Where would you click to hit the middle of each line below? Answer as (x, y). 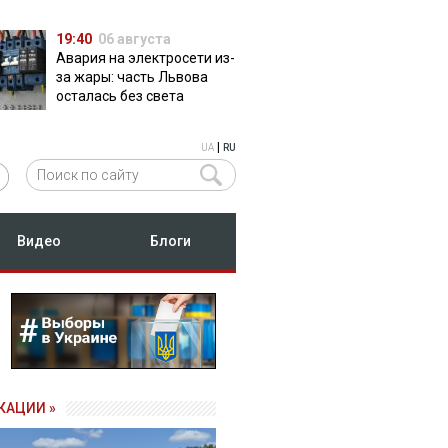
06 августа (134, 39)
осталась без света (119, 96)
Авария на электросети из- (145, 58)
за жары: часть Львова (131, 77)
